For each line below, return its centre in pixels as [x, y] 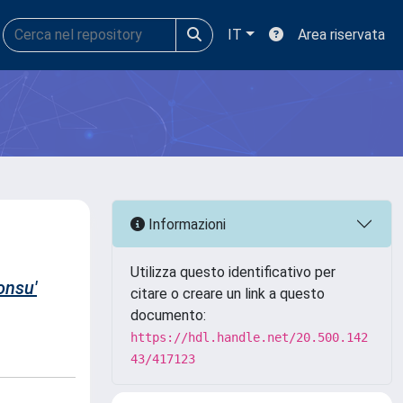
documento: [168, 315]
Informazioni [185, 224]
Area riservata [341, 35]
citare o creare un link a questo [228, 294]
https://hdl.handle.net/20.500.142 [249, 337]
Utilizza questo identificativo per [233, 272]
